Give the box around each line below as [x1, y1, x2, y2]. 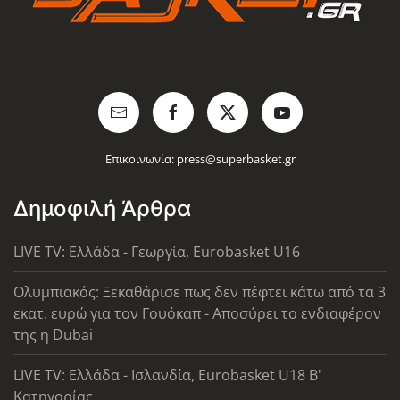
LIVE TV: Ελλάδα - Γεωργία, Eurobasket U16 [13, 242, 300, 262]
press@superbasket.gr [176, 151, 296, 168]
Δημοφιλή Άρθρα [13, 196, 191, 222]
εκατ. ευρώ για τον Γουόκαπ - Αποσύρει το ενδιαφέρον [13, 304, 381, 324]
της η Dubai [13, 325, 93, 346]
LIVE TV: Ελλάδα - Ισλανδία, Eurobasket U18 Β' [13, 365, 321, 386]
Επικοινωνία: [104, 151, 177, 168]
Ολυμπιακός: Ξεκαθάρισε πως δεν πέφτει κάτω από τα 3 [13, 282, 386, 303]
